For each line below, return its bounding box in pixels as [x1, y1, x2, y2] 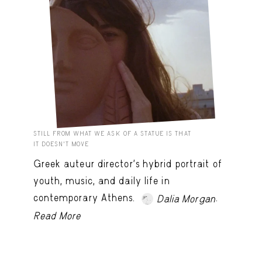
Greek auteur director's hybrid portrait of [33, 158, 222, 170]
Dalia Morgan [156, 192, 216, 205]
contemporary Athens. [33, 192, 139, 204]
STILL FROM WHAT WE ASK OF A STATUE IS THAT [33, 130, 191, 138]
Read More [33, 209, 81, 222]
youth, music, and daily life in [33, 175, 170, 187]
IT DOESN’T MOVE [33, 140, 89, 149]
